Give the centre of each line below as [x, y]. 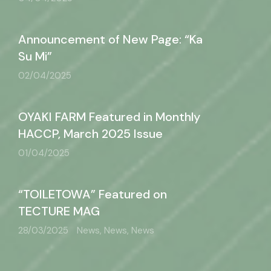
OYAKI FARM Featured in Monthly [109, 117]
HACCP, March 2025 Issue [90, 134]
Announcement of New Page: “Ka [110, 39]
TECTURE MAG [59, 211]
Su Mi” [35, 56]
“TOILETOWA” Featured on [93, 194]
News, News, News [116, 230]
